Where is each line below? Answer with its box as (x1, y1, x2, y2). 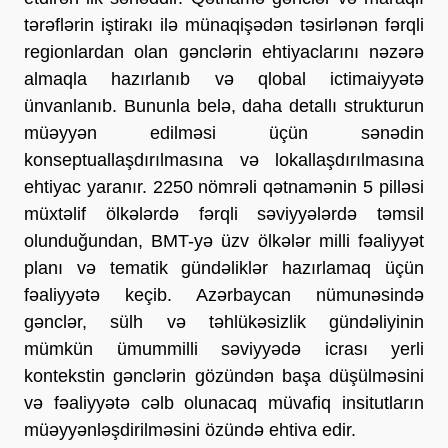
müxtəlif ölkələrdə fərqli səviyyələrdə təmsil (24, 203, 424, 224)
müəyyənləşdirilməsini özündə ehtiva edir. (24, 419, 356, 440)
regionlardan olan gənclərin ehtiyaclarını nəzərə (24, 41, 424, 62)
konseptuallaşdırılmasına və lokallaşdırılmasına (24, 149, 424, 170)
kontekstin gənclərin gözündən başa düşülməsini (24, 365, 424, 386)
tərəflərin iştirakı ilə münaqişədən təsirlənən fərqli (24, 14, 424, 35)
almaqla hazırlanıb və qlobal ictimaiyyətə (24, 68, 424, 89)
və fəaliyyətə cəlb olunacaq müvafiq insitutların (24, 392, 424, 413)
